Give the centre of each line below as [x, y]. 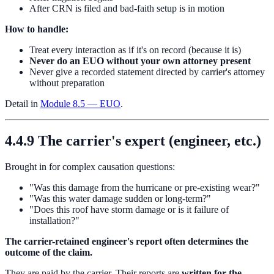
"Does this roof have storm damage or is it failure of [129, 209]
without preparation [67, 83]
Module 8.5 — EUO [80, 103]
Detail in [23, 103]
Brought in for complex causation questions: [90, 166]
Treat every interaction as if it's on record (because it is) [135, 50]
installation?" [54, 220]
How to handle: [37, 29]
